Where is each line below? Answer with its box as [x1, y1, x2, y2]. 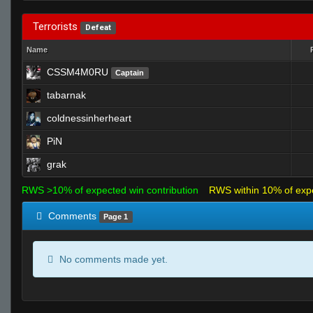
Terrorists [33, 20, 80, 33]
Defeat [85, 23, 111, 32]
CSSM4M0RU [47, 66, 108, 78]
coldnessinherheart [47, 112, 131, 124]
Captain [115, 68, 145, 77]
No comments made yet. [57, 254, 168, 265]
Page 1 [103, 212, 129, 221]
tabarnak [47, 89, 86, 101]
